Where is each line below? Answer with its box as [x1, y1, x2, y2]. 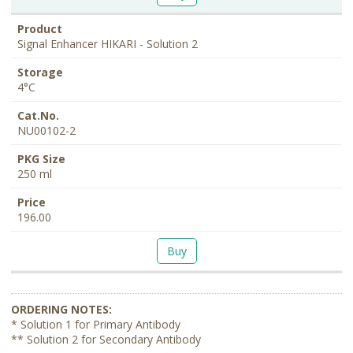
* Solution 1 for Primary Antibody [11, 317, 180, 333]
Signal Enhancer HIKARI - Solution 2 [17, 36, 198, 52]
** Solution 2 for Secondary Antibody [11, 332, 201, 347]
